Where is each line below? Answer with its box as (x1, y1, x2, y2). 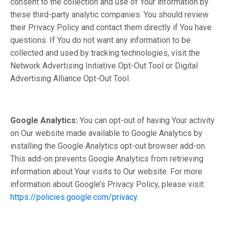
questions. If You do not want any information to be (10, 35, 191, 45)
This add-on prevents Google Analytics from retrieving (10, 154, 203, 164)
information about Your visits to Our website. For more (10, 167, 202, 176)
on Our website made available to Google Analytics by (10, 128, 202, 138)
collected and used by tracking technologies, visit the (10, 48, 200, 58)
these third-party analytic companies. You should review (10, 10, 209, 19)
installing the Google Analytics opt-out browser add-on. (10, 141, 207, 151)
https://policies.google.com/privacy (10, 192, 137, 202)
